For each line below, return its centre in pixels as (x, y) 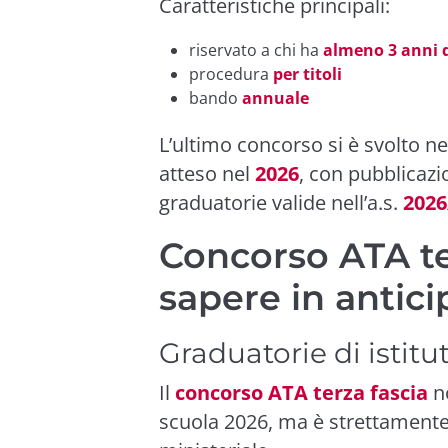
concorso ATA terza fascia (301, 392)
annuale (275, 97)
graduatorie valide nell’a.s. (281, 202)
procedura (231, 73)
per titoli (307, 73)
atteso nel (207, 173)
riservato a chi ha (256, 49)
